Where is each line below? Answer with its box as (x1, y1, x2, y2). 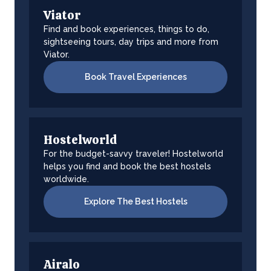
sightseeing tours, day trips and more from (44, 37, 218, 47)
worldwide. (44, 174, 89, 184)
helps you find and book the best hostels (44, 162, 211, 172)
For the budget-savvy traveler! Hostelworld (44, 149, 223, 159)
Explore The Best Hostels (83, 197, 188, 207)
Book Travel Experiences (84, 72, 187, 82)
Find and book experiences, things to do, (44, 24, 209, 34)
